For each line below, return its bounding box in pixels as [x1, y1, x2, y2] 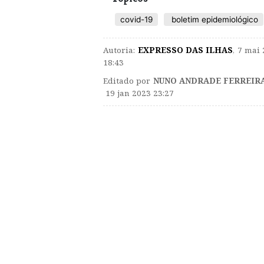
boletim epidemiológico [169, 14, 258, 24]
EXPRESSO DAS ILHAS [138, 44, 233, 55]
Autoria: [103, 44, 135, 55]
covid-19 [120, 14, 153, 24]
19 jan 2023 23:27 [103, 87, 174, 98]
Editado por [103, 75, 150, 86]
